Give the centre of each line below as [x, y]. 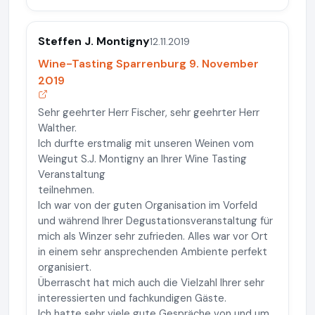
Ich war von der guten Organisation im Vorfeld [148, 205]
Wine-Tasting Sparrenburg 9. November [148, 64]
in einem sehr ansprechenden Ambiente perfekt [153, 252]
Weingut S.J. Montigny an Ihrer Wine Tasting [142, 159]
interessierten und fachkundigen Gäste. [132, 298]
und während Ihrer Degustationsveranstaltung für [155, 221]
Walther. [57, 128]
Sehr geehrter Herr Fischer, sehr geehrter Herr [149, 112]
